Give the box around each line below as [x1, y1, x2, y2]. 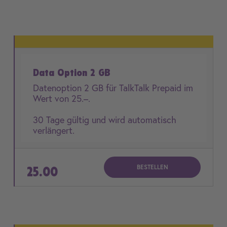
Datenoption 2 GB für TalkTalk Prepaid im [33, 82, 193, 94]
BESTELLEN [136, 163, 168, 171]
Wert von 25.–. [33, 92, 90, 104]
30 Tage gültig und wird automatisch [33, 113, 176, 126]
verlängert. [33, 124, 74, 136]
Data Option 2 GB [33, 66, 110, 79]
